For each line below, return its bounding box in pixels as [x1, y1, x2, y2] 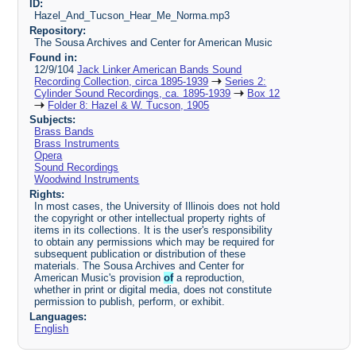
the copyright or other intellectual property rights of [34, 212, 266, 225]
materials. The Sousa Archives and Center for [34, 260, 245, 273]
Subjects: [29, 114, 75, 126]
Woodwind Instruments [34, 173, 140, 186]
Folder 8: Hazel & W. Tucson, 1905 [48, 99, 210, 111]
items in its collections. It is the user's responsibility [34, 224, 273, 237]
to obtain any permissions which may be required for [34, 236, 275, 249]
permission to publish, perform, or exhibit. [34, 296, 226, 308]
